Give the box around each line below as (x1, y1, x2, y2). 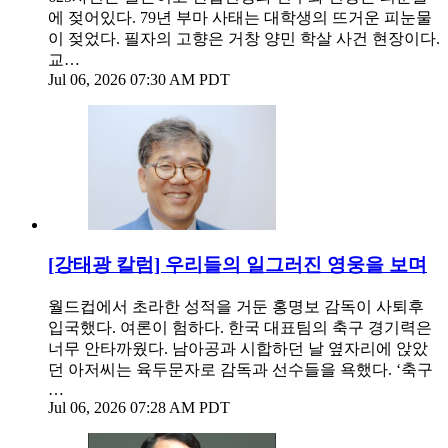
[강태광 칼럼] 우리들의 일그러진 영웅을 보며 (48, 254, 427, 276)
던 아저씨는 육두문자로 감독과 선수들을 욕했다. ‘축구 (48, 361, 433, 379)
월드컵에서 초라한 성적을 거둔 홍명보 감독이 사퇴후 (48, 298, 424, 316)
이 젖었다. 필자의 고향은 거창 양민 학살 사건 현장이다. (48, 29, 440, 47)
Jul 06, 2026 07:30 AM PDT (48, 70, 230, 88)
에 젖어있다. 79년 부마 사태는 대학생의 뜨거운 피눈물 (48, 8, 432, 26)
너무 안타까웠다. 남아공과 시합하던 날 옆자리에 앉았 (48, 340, 428, 358)
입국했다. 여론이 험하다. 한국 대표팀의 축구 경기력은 (48, 319, 432, 337)
